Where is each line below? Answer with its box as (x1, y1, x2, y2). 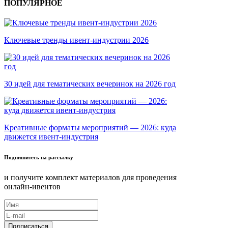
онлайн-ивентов (4, 182, 61, 191)
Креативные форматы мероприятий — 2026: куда (4, 123, 176, 132)
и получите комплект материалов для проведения (4, 173, 177, 182)
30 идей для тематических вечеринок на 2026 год (4, 79, 176, 89)
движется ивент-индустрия (4, 132, 98, 141)
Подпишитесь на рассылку (4, 154, 73, 161)
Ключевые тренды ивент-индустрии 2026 (4, 36, 149, 45)
